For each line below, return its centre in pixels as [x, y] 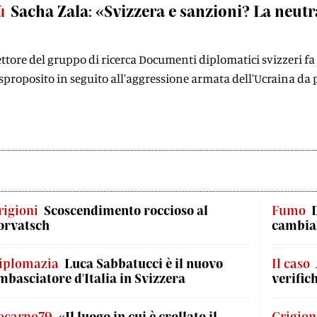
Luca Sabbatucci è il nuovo [144, 263]
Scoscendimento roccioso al [126, 210]
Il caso [291, 263]
